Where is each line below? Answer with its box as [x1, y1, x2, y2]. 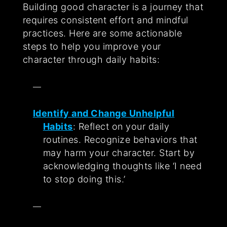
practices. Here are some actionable [22, 28, 182, 39]
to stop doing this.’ [43, 174, 126, 185]
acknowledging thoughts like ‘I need [43, 161, 202, 172]
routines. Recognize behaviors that [43, 134, 198, 145]
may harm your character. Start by [43, 147, 195, 159]
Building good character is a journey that [22, 2, 204, 13]
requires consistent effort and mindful [22, 15, 188, 26]
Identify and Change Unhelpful [32, 108, 175, 119]
